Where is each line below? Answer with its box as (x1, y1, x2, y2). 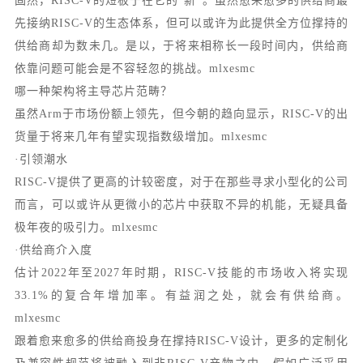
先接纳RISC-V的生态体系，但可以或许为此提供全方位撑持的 (14, 17, 349, 29)
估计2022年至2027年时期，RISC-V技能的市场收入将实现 (14, 267, 349, 279)
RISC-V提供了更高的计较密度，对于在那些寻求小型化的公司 (14, 176, 349, 188)
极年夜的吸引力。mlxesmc (14, 221, 158, 233)
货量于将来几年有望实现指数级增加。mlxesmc (14, 130, 267, 143)
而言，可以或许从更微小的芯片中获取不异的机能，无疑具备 (14, 199, 349, 211)
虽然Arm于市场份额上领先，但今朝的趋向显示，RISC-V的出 (14, 108, 349, 120)
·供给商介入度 (14, 244, 92, 256)
